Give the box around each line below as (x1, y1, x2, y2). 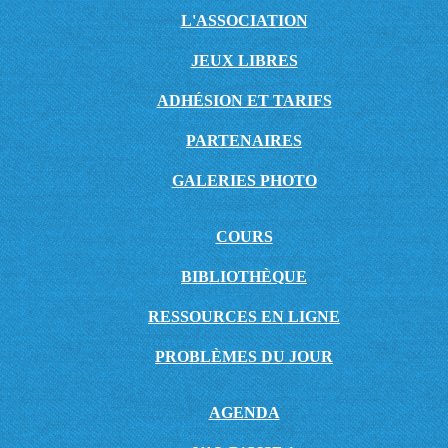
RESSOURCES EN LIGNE (148, 308, 340, 325)
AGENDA (208, 404, 280, 421)
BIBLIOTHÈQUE (181, 268, 307, 285)
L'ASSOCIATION (180, 12, 308, 29)
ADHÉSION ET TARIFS (156, 92, 332, 109)
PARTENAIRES (186, 132, 302, 149)
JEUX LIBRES (190, 52, 298, 69)
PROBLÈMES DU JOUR (155, 348, 333, 365)
